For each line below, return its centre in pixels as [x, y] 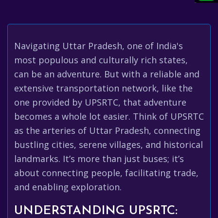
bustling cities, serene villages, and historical [109, 145]
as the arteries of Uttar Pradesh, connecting [107, 130]
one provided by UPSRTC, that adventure [100, 102]
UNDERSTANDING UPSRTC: [96, 211]
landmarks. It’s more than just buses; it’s [99, 159]
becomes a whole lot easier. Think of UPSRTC [109, 116]
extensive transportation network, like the [103, 88]
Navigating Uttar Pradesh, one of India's [99, 46]
